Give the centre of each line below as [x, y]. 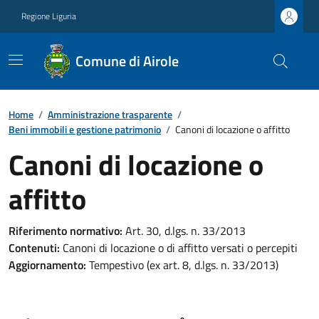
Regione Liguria [49, 16]
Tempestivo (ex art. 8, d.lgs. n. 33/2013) [182, 265]
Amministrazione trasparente [110, 114]
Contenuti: [34, 248]
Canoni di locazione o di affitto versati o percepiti [179, 248]
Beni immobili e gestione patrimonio [85, 129]
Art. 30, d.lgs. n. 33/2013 [184, 231]
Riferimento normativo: [66, 231]
